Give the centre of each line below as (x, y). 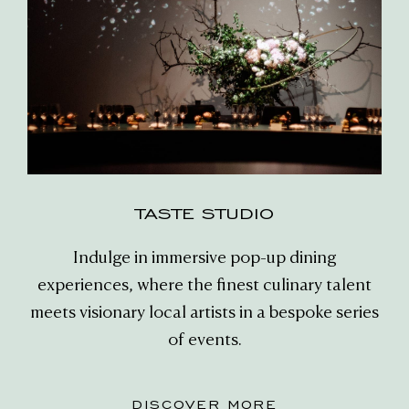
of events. (204, 341)
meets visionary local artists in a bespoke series (204, 314)
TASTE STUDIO (204, 214)
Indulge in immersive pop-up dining (204, 259)
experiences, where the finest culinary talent (204, 286)
